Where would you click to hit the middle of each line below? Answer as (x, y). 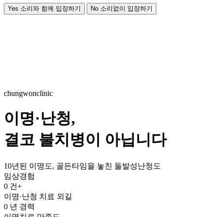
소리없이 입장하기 (126, 8)
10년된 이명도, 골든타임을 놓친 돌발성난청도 (82, 166)
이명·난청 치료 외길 (38, 196)
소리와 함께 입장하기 (51, 8)
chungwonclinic (28, 93)
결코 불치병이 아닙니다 (85, 140)
